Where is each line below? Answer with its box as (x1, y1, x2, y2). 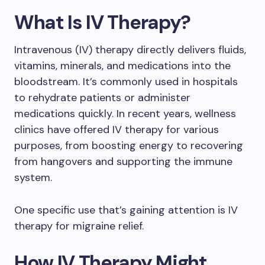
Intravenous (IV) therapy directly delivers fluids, (14, 43, 246, 57)
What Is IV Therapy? (14, 9, 190, 35)
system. (14, 170, 52, 185)
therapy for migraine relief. (14, 219, 144, 233)
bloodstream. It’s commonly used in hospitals (14, 75, 238, 89)
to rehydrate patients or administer (14, 91, 190, 105)
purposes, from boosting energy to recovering (14, 138, 243, 153)
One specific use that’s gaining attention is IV (14, 203, 238, 217)
